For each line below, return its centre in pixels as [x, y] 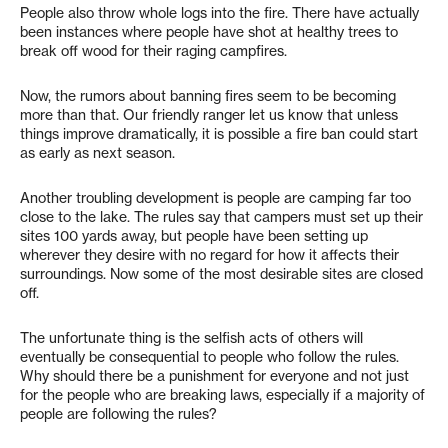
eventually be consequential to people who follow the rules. [209, 357]
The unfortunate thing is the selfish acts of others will [191, 338]
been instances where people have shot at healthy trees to [209, 32]
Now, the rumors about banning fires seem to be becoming [208, 96]
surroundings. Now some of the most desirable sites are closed [221, 274]
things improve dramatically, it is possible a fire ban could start [219, 134]
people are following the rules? [118, 414]
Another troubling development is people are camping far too [215, 198]
